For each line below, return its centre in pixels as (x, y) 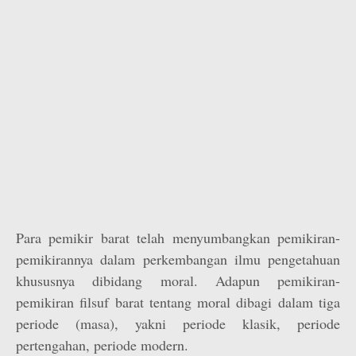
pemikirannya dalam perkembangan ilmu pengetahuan (178, 259)
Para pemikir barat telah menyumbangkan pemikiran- (178, 238)
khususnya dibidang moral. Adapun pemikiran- (178, 281)
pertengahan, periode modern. (102, 345)
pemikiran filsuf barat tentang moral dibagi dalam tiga (178, 302)
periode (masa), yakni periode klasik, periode (178, 323)
